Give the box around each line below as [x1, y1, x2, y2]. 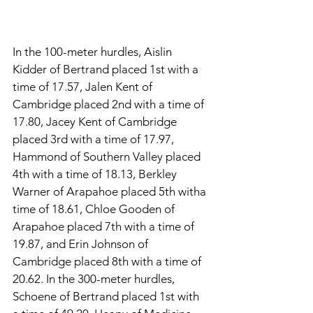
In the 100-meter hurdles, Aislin [13, 44, 175, 59]
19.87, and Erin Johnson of [13, 236, 151, 251]
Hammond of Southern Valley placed [13, 149, 203, 163]
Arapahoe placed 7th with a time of [13, 219, 197, 233]
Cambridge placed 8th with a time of [13, 254, 204, 268]
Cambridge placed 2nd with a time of [13, 96, 207, 111]
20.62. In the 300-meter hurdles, [13, 271, 177, 286]
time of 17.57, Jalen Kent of [13, 79, 155, 94]
